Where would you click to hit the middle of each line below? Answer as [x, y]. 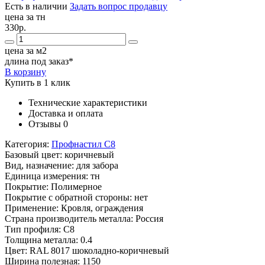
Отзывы [45, 124]
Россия [149, 219]
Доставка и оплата [66, 114]
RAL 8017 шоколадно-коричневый [99, 251]
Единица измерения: [48, 176]
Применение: [33, 208]
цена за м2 [26, 51]
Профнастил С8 [83, 144]
